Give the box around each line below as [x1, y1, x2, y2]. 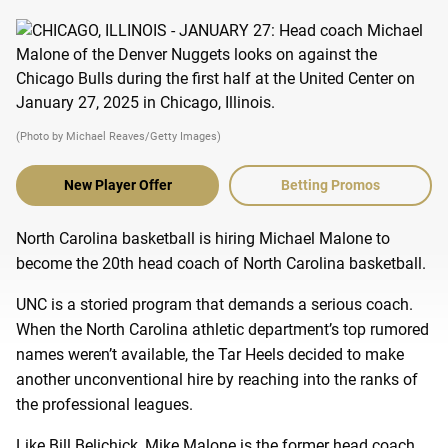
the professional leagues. [16, 394, 197, 414]
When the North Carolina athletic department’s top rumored [16, 319, 429, 339]
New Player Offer [63, 176, 172, 193]
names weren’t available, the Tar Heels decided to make [16, 344, 404, 364]
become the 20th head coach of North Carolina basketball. [16, 253, 430, 273]
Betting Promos [281, 176, 380, 193]
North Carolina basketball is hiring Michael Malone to [16, 228, 390, 248]
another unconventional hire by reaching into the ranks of [16, 369, 418, 389]
